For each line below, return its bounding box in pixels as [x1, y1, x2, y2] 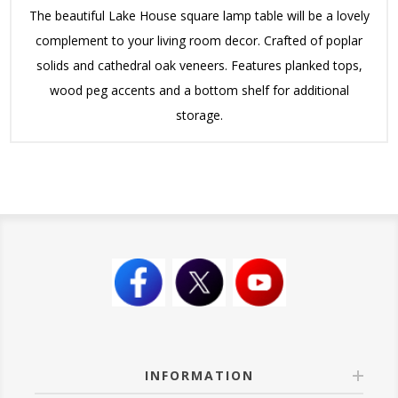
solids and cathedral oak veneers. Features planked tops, [36, 56, 362, 74]
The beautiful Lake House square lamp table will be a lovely [28, 6, 370, 24]
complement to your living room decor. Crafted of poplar [36, 31, 362, 49]
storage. [175, 106, 223, 123]
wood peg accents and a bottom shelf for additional [49, 81, 349, 99]
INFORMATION [144, 366, 254, 384]
